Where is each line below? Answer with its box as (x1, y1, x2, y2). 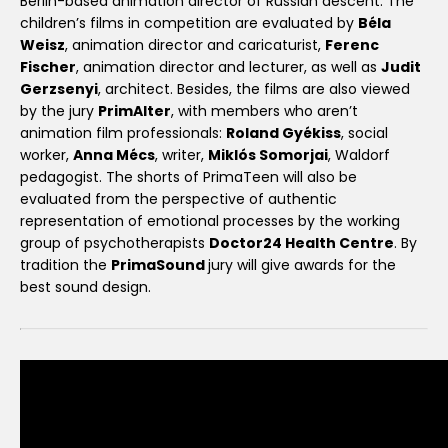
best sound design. (20, 277, 151, 298)
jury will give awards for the (208, 255, 396, 276)
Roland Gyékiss (226, 123, 341, 144)
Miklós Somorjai (208, 145, 328, 166)
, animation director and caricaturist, (65, 35, 325, 56)
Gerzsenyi (20, 79, 98, 100)
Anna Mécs (73, 145, 155, 166)
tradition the (20, 255, 111, 276)
